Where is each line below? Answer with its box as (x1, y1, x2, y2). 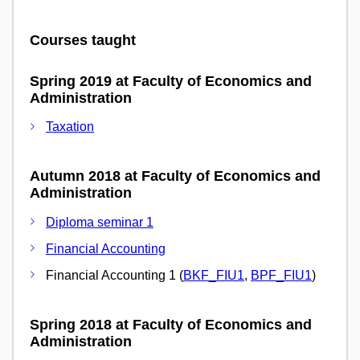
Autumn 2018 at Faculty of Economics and (30, 168, 321, 185)
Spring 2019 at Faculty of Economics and (30, 72, 312, 89)
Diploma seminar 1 (46, 215, 153, 229)
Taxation (46, 120, 94, 134)
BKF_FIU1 (183, 268, 244, 282)
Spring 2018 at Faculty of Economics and (30, 316, 312, 333)
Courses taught (30, 31, 136, 48)
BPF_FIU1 (251, 268, 312, 282)
